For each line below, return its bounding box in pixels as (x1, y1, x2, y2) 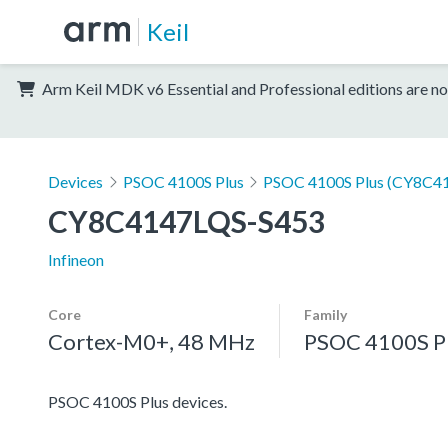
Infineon (48, 249, 104, 269)
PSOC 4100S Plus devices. (48, 391, 227, 411)
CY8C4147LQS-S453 (48, 202, 325, 239)
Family (304, 305, 347, 323)
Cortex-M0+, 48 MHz (48, 327, 255, 355)
